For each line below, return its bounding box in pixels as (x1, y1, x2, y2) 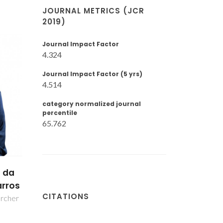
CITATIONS (42, 191, 89, 202)
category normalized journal (42, 100, 141, 108)
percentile (42, 109, 77, 117)
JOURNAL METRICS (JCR (42, 5, 144, 16)
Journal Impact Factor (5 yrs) (42, 70, 142, 78)
